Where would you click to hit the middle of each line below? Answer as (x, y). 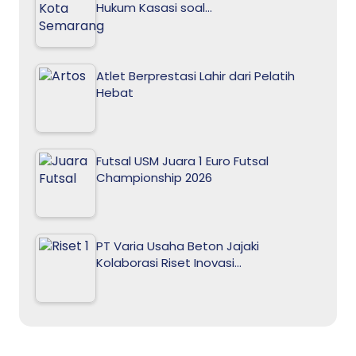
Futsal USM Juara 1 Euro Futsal (182, 161)
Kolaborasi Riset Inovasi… (169, 262)
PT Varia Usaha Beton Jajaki (178, 246)
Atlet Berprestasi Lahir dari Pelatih (195, 75)
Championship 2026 (154, 177)
